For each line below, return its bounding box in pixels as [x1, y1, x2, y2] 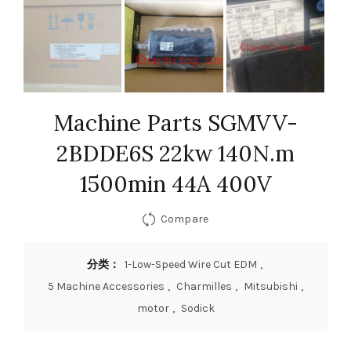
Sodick [180, 301, 215, 315]
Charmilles [176, 279, 232, 293]
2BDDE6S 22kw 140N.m [56, 139, 295, 168]
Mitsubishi [244, 279, 298, 293]
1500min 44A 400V [79, 169, 272, 198]
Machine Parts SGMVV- [53, 108, 298, 137]
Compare [160, 212, 209, 226]
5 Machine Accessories [48, 279, 165, 293]
